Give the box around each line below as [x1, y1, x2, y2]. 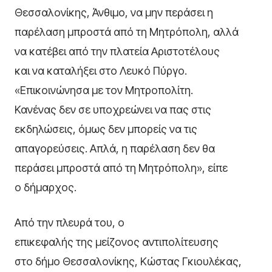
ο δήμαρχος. [15, 181, 76, 194]
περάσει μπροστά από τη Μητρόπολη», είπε [15, 161, 228, 175]
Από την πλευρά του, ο [15, 216, 124, 229]
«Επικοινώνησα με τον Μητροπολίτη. [15, 84, 193, 97]
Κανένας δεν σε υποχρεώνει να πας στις [15, 103, 211, 117]
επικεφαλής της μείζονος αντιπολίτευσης [15, 236, 219, 249]
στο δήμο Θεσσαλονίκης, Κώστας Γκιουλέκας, [15, 255, 242, 268]
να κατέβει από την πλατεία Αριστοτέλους [15, 45, 220, 58]
